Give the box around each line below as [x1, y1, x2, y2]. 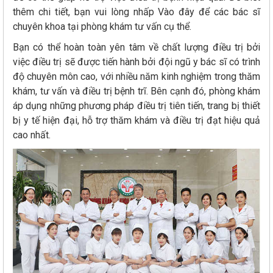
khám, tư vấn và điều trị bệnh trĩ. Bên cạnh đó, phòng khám [13, 85, 260, 97]
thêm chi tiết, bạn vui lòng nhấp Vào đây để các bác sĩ [13, 6, 260, 18]
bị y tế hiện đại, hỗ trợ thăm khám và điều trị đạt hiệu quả [13, 115, 260, 127]
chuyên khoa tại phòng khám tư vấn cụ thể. [13, 21, 191, 33]
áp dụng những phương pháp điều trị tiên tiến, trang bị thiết [13, 100, 260, 112]
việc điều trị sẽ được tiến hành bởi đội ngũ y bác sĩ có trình [13, 56, 260, 68]
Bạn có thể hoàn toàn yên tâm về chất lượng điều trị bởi [13, 41, 260, 54]
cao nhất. [13, 129, 51, 141]
